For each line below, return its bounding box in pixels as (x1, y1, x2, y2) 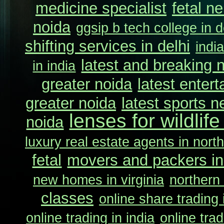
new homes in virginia (33, 172, 164, 187)
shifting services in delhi (25, 37, 190, 55)
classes (41, 189, 93, 207)
